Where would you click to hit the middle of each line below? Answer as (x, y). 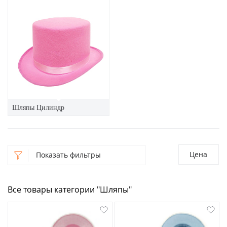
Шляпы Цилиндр (38, 107)
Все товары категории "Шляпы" (70, 190)
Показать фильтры (68, 155)
